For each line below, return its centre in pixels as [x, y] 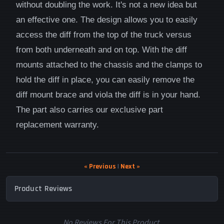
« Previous [100, 166]
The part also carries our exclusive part [89, 109]
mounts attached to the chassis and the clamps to [109, 64]
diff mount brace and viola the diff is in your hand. [108, 94]
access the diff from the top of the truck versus [104, 34]
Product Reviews [43, 188]
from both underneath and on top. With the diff [101, 49]
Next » [130, 166]
